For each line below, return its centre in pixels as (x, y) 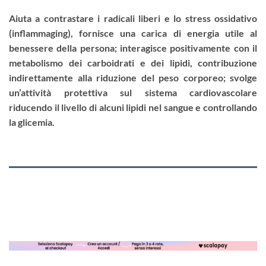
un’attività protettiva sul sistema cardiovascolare (133, 93)
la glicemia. (32, 122)
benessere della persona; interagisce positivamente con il (133, 48)
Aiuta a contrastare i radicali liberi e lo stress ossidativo (133, 18)
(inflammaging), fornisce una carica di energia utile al (133, 33)
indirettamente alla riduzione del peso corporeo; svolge (133, 78)
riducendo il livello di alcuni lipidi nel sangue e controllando (133, 107)
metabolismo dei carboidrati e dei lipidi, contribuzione (133, 63)
